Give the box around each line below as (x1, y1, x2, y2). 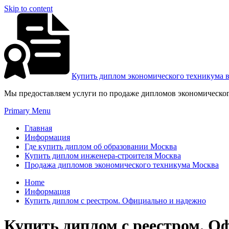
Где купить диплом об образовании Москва (25, 142, 177, 151)
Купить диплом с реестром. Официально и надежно (25, 196, 206, 205)
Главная (25, 124, 52, 132)
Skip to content (4, 4, 53, 13)
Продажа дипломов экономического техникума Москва (25, 161, 219, 169)
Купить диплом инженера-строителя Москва (25, 151, 181, 160)
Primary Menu (4, 106, 51, 115)
